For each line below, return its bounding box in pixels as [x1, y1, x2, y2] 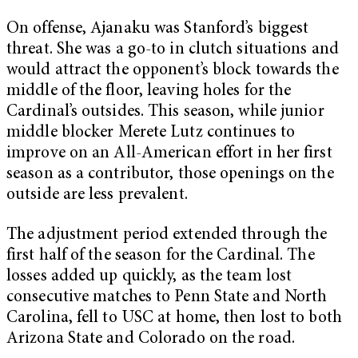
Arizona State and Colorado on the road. [6, 330, 295, 348]
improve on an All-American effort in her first [6, 145, 332, 163]
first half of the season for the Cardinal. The [6, 247, 315, 265]
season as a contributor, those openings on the [6, 166, 334, 184]
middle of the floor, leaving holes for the [6, 83, 292, 101]
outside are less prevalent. [6, 187, 188, 205]
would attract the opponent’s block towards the [6, 62, 339, 80]
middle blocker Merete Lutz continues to [6, 125, 295, 142]
